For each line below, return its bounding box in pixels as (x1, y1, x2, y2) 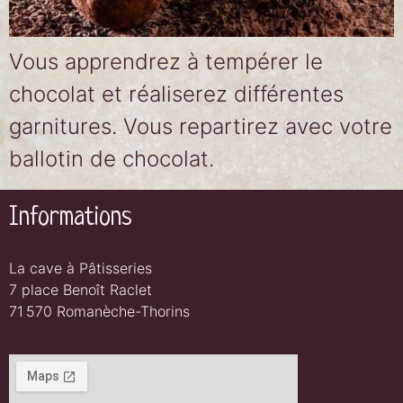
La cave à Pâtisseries (9, 259, 152, 277)
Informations (9, 204, 132, 233)
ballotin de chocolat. (9, 146, 214, 172)
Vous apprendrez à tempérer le (9, 49, 323, 75)
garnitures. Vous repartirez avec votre (9, 113, 392, 139)
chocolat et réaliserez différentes (9, 81, 344, 107)
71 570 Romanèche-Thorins (9, 302, 190, 320)
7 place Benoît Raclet (9, 281, 152, 299)
